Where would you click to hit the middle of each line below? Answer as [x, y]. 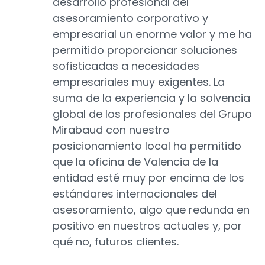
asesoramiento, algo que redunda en [151, 210]
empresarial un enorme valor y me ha [152, 34]
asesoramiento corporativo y [130, 18]
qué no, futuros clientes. [116, 242]
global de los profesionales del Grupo [152, 114]
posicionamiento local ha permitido [147, 146]
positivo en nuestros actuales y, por [147, 226]
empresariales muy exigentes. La [139, 82]
